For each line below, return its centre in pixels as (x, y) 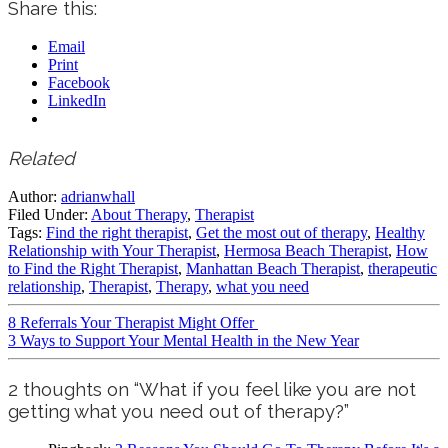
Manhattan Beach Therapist (273, 268)
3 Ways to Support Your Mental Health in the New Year (183, 340)
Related (41, 157)
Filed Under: (49, 214)
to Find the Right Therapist (93, 268)
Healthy (400, 232)
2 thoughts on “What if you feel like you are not (212, 389)
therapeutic (402, 268)
